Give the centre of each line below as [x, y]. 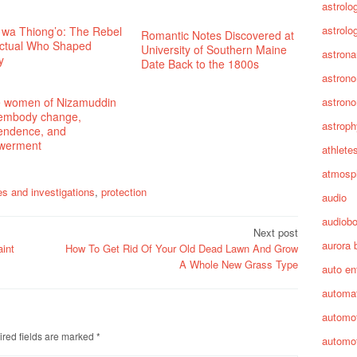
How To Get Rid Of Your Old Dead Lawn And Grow [182, 248]
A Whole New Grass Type [239, 264]
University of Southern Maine [214, 49]
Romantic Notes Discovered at [218, 35]
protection [124, 192]
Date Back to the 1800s [200, 64]
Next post [276, 232]
